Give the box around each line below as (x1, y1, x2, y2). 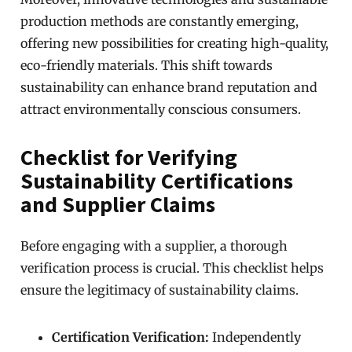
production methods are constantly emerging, (20, 13, 299, 29)
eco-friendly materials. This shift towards (20, 57, 273, 73)
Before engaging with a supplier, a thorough (20, 238, 288, 254)
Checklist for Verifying (20, 143, 238, 171)
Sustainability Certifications (20, 167, 294, 195)
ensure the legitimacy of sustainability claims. (20, 282, 299, 298)
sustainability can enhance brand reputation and (20, 79, 318, 95)
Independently (209, 329, 302, 345)
